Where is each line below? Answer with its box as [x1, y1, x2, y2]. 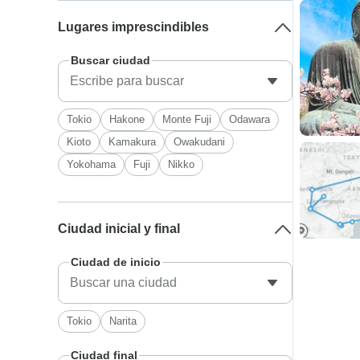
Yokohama [67, 158, 117, 170]
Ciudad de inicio [71, 256, 162, 268]
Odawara [229, 113, 271, 125]
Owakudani [174, 136, 226, 148]
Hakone [109, 113, 145, 125]
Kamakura [108, 136, 157, 148]
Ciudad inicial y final [58, 222, 181, 235]
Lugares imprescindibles [58, 20, 210, 34]
